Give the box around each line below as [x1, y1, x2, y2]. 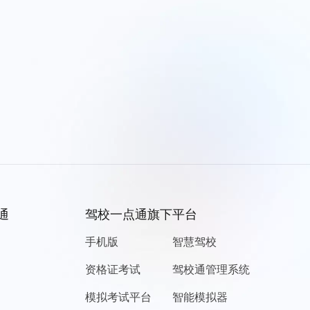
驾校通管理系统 [172, 264, 250, 275]
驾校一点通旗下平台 [84, 208, 197, 221]
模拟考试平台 [84, 291, 152, 303]
